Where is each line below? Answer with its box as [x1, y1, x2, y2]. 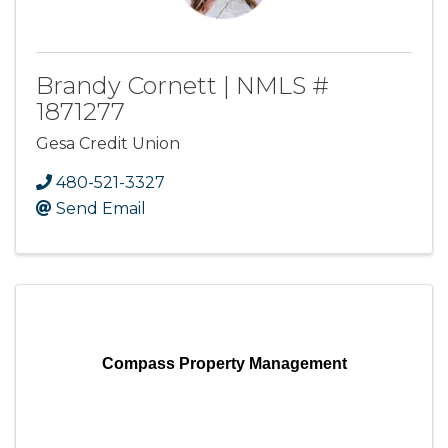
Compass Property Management [101, 354, 347, 372]
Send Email [56, 198, 146, 218]
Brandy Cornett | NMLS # [36, 70, 329, 100]
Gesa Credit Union [36, 133, 180, 153]
